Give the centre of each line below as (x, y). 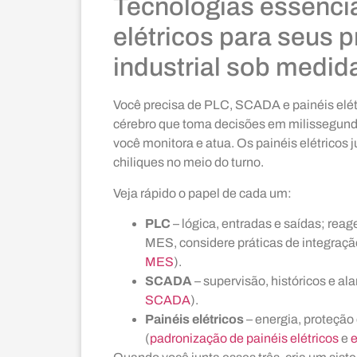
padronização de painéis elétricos (244, 339)
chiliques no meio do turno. (188, 163)
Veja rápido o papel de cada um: (202, 193)
